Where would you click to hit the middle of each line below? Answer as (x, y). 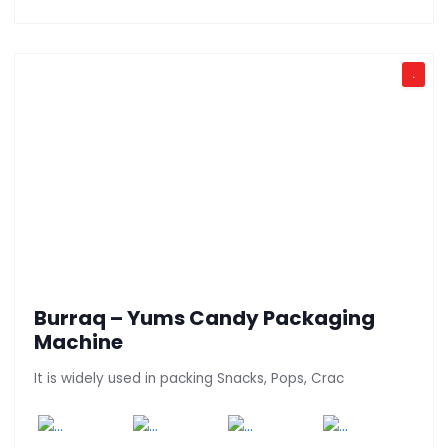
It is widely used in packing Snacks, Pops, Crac (189, 379)
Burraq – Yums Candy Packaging (204, 318)
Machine (78, 342)
